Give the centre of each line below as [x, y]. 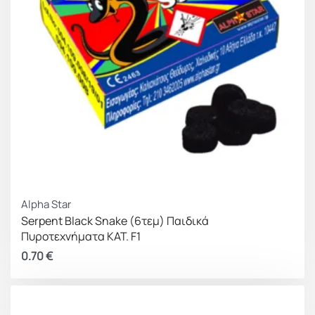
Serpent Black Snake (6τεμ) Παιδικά [115, 221]
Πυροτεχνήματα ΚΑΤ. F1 [81, 236]
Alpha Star [46, 204]
